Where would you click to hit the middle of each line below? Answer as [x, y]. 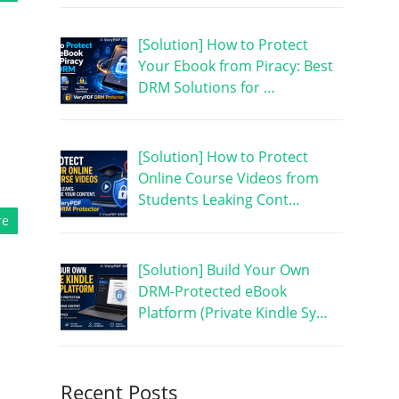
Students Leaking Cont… [219, 200]
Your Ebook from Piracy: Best [235, 65]
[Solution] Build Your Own [224, 270]
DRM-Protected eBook [212, 292]
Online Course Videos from [228, 179]
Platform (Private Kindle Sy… [232, 313]
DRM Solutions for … [206, 87]
